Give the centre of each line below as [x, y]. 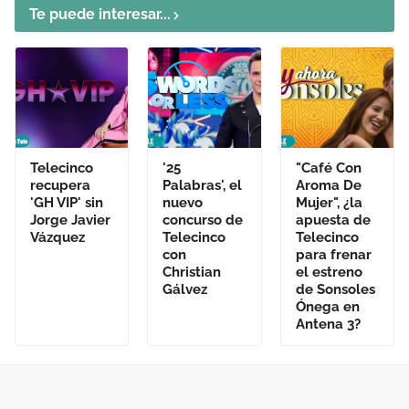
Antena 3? [328, 324]
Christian [192, 272]
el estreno [329, 272]
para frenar [333, 255]
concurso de [203, 220]
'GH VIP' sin [67, 203]
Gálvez [185, 289]
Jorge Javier [70, 220]
